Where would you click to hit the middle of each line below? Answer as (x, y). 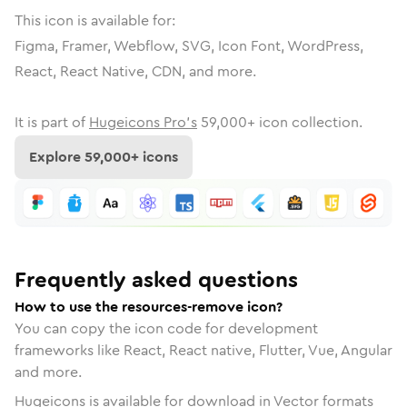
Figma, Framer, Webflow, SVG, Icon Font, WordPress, (189, 46)
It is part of (50, 122)
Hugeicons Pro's (143, 122)
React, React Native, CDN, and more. (135, 71)
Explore (57, 157)
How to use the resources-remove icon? (149, 306)
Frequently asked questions (156, 279)
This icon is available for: (95, 20)
